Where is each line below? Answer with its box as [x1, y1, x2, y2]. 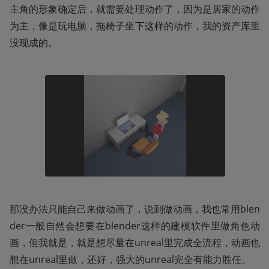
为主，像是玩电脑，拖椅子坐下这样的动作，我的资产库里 [10, 19, 260, 32]
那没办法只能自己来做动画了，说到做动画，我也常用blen [10, 202, 260, 216]
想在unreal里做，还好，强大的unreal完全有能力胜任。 [10, 252, 251, 266]
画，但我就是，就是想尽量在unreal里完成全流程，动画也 [10, 235, 260, 249]
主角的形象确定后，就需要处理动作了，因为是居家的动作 [10, 2, 260, 16]
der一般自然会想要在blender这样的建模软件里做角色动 [10, 219, 260, 232]
